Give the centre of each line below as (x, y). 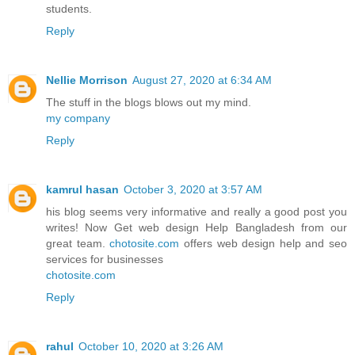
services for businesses (105, 260)
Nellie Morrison (87, 80)
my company (78, 118)
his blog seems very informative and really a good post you (197, 212)
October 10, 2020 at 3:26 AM (151, 347)
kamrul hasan (82, 190)
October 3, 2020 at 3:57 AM (193, 190)
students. (69, 9)
